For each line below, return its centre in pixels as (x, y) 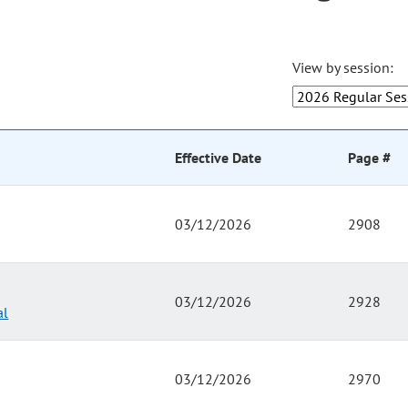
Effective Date (218, 158)
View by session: (343, 68)
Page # (369, 158)
